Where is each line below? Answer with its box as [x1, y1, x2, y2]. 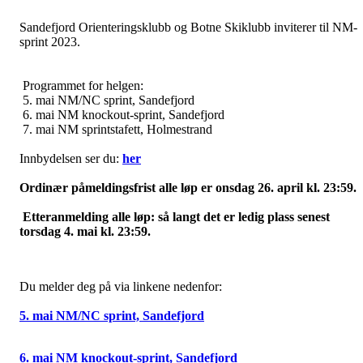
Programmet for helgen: [19, 79, 143, 92]
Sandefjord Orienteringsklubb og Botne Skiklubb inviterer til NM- [19, 20, 357, 34]
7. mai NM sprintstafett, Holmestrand [19, 122, 212, 136]
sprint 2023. [19, 35, 80, 49]
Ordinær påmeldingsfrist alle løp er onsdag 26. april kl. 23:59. [19, 181, 357, 194]
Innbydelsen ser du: [19, 152, 122, 165]
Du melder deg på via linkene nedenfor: [19, 280, 222, 293]
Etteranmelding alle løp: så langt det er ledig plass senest [19, 210, 330, 224]
